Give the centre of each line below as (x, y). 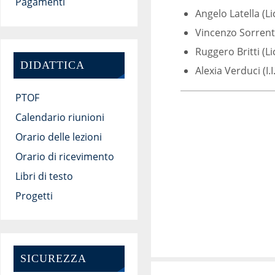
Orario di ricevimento (64, 156)
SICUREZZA (53, 259)
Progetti (34, 196)
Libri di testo (44, 176)
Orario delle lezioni (58, 137)
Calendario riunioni (60, 117)
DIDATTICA (52, 65)
